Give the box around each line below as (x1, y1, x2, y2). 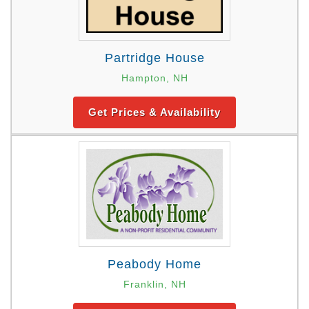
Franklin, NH (123, 279, 186, 290)
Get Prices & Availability (88, 106, 221, 119)
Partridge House (104, 51, 205, 66)
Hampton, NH (121, 72, 188, 84)
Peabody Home (108, 257, 201, 272)
